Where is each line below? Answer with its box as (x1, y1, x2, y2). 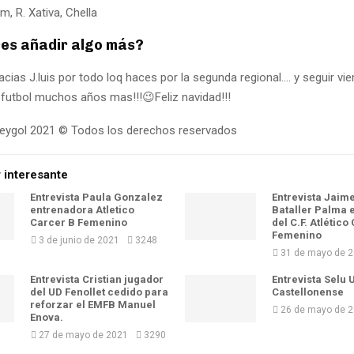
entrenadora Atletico (30, 203, 134, 216)
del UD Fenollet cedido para (30, 285, 168, 298)
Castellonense (272, 285, 344, 298)
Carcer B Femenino (30, 216, 127, 228)
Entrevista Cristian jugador (30, 273, 164, 285)
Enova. (30, 311, 63, 323)
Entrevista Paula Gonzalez (30, 190, 163, 203)
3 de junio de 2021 (39, 234, 119, 246)
